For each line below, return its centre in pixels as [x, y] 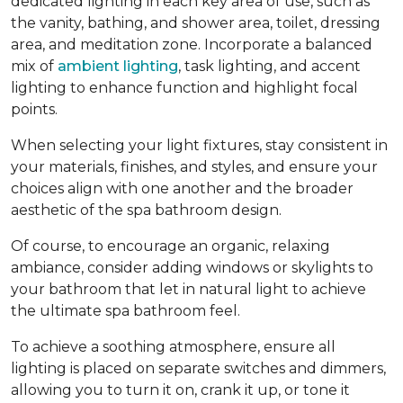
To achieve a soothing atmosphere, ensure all [173, 347]
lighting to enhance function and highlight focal [184, 88]
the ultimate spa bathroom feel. [125, 311]
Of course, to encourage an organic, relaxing [170, 246]
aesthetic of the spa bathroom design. [146, 210]
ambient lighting [118, 67]
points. [34, 110]
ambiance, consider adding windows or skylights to [192, 268]
